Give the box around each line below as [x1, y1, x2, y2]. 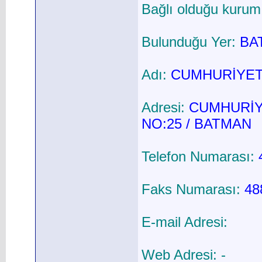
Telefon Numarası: [142, 149, 254, 165]
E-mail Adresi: [142, 214, 227, 230]
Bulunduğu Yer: [142, 34, 236, 50]
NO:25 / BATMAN [142, 116, 251, 132]
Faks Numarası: [142, 181, 240, 198]
